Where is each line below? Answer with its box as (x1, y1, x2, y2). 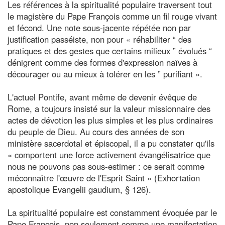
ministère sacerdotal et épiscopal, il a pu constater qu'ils (8, 137, 214, 149)
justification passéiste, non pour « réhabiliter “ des (8, 33, 191, 45)
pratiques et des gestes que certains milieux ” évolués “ (8, 44, 212, 57)
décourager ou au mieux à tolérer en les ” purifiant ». (8, 67, 202, 80)
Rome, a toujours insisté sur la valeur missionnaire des (8, 102, 210, 115)
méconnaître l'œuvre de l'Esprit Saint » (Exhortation (8, 171, 200, 184)
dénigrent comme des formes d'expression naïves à (8, 56, 197, 68)
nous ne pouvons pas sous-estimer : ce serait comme (8, 160, 204, 172)
